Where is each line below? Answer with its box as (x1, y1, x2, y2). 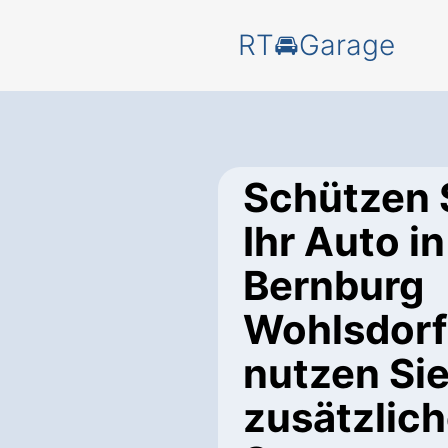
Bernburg (243, 261, 424, 310)
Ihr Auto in (243, 217, 445, 266)
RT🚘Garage (238, 28, 395, 62)
